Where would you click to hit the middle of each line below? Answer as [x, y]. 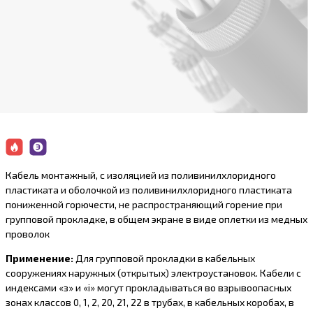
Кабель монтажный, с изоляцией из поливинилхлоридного [140, 175]
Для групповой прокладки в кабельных [164, 259]
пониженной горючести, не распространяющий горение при [144, 205]
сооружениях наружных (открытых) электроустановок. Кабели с [153, 273]
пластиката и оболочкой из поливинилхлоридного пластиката [148, 190]
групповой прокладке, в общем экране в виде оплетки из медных [156, 219]
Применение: [39, 259]
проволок [27, 234]
